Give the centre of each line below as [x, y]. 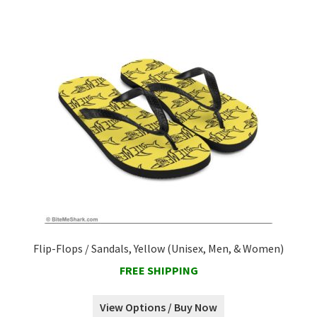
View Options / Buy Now [158, 307]
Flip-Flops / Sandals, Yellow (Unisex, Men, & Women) [158, 249]
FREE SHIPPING [158, 270]
